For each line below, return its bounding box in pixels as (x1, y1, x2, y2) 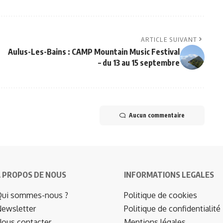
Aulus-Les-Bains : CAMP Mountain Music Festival (7, 47, 180, 57)
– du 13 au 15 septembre (98, 58, 180, 68)
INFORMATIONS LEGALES (124, 170, 214, 180)
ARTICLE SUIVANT (140, 35, 198, 44)
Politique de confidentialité (124, 204, 221, 214)
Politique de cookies (124, 190, 197, 201)
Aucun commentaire (128, 111, 185, 119)
